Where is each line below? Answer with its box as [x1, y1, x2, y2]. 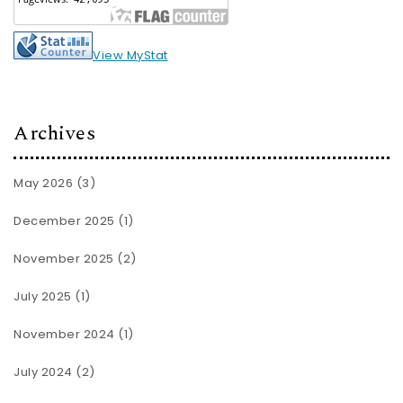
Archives [13, 118, 95, 148]
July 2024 [13, 363, 73, 381]
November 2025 [13, 250, 114, 268]
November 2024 [13, 326, 115, 344]
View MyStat [93, 46, 168, 64]
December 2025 [13, 212, 115, 230]
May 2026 [13, 175, 73, 193]
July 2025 [13, 288, 72, 306]
